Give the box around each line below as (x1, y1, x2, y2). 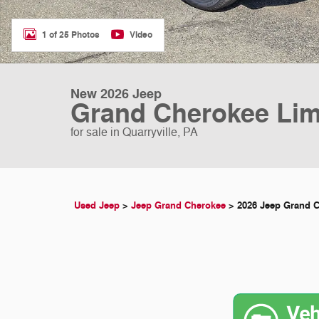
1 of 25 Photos (42, 28, 100, 41)
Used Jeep (74, 199, 120, 211)
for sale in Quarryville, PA (70, 125, 198, 140)
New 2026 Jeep (70, 85, 162, 103)
